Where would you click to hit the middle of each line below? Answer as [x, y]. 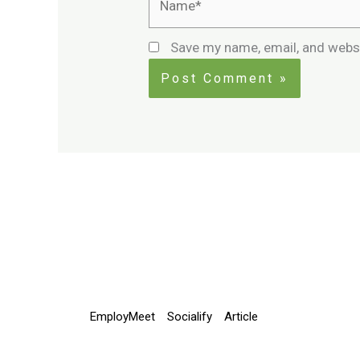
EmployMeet [123, 316]
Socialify [190, 316]
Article [241, 316]
